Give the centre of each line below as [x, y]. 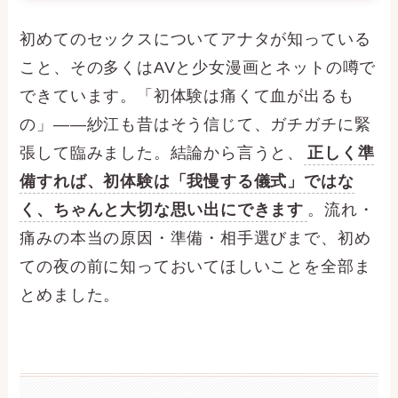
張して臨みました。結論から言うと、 [162, 153]
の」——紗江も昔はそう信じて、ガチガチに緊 [195, 125]
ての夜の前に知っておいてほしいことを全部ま [195, 267]
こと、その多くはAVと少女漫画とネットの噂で [198, 68]
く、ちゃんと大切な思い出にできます [162, 210]
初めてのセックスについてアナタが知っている [195, 40]
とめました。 [70, 295]
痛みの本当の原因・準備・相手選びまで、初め [195, 239]
